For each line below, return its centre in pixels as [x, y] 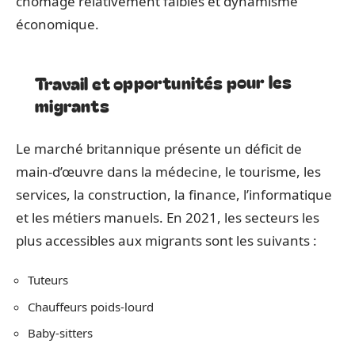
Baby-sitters [60, 333]
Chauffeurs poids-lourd [91, 306]
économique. [57, 24]
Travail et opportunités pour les [163, 81]
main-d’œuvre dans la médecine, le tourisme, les [168, 171]
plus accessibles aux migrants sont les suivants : [166, 240]
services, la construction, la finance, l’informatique [174, 194]
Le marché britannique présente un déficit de [159, 148]
